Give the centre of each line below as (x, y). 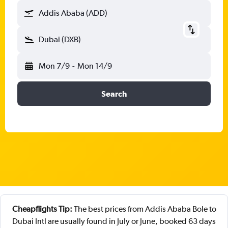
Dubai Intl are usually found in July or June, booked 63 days (114, 221)
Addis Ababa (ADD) (73, 13)
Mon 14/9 (94, 66)
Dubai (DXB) (60, 39)
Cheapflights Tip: (42, 209)
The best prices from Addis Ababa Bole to (144, 209)
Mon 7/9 (54, 66)
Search (114, 94)
